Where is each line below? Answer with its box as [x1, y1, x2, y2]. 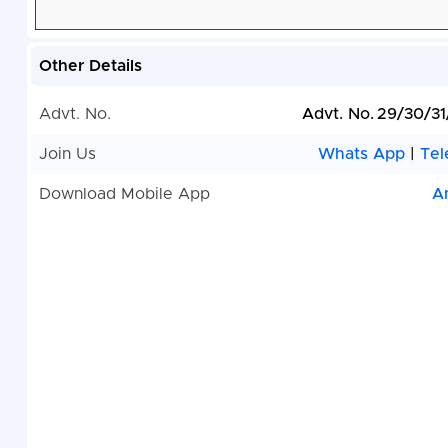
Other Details [38, 58, 142, 75]
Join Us [38, 146, 96, 163]
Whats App [317, 146, 410, 163]
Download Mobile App [38, 186, 210, 203]
